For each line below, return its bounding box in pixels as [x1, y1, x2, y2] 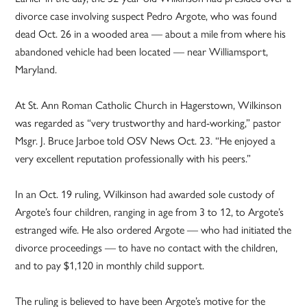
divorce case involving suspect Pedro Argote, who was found [15, 10, 278, 23]
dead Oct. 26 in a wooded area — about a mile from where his [15, 27, 286, 41]
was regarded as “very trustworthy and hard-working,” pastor [15, 116, 282, 130]
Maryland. [15, 63, 58, 77]
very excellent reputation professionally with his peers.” [15, 152, 251, 166]
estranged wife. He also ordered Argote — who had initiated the [15, 223, 292, 237]
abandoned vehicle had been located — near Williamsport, [15, 45, 269, 59]
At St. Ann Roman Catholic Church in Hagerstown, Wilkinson [15, 99, 282, 112]
